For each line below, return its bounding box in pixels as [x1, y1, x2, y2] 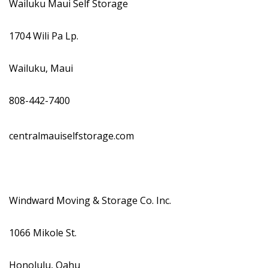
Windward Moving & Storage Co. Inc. [9, 194, 173, 207]
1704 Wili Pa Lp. [9, 29, 81, 42]
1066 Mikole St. [9, 226, 79, 239]
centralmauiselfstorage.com [9, 129, 136, 142]
